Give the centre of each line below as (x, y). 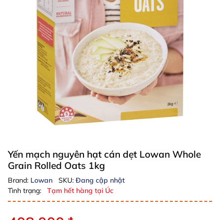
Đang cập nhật (100, 180)
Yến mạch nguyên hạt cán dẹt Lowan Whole (104, 154)
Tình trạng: (25, 191)
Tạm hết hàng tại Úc (80, 191)
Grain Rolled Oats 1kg (56, 165)
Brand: (19, 180)
